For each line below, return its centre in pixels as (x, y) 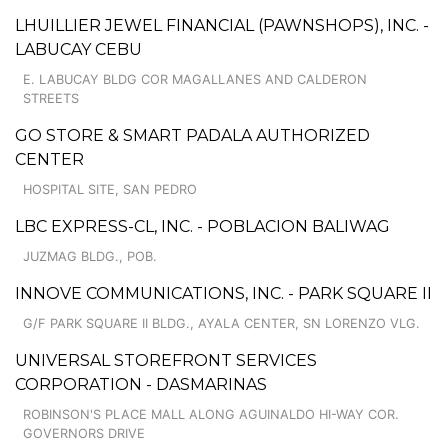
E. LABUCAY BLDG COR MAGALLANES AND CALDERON (195, 79)
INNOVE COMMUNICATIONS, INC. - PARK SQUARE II (223, 293)
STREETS (51, 98)
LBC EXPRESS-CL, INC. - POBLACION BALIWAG (202, 226)
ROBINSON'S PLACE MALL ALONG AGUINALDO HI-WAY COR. (211, 414)
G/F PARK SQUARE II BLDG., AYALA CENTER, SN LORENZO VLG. (221, 323)
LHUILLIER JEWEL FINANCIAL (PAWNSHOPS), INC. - (222, 25)
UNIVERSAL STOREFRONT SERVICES (166, 360)
